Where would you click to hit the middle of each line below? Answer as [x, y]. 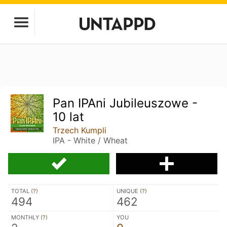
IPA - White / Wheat [90, 140]
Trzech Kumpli [80, 130]
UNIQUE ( [129, 191]
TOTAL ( [22, 191]
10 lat [69, 117]
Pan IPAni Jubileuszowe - [125, 103]
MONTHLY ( [27, 217]
